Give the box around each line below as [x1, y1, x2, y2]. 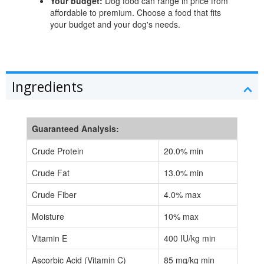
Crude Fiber [32, 188, 77, 200]
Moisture [32, 210, 64, 222]
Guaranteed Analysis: [32, 122, 119, 134]
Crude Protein [32, 144, 84, 157]
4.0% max [164, 188, 201, 200]
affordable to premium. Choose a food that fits [50, 6, 221, 18]
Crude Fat [32, 166, 70, 179]
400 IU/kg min [164, 232, 216, 244]
